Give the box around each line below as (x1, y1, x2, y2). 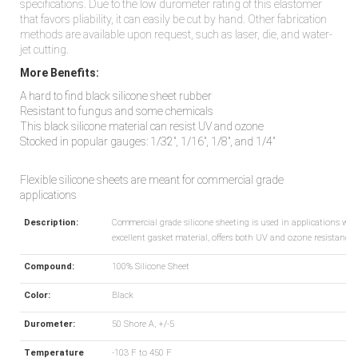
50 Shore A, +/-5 (112, 319, 174, 330)
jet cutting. (20, 43, 69, 57)
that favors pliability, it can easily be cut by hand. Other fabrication (20, 13, 327, 26)
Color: (24, 290, 50, 301)
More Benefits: (20, 66, 99, 80)
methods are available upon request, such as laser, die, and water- (20, 28, 332, 42)
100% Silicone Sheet (112, 261, 189, 272)
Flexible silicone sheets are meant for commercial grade (20, 173, 284, 187)
